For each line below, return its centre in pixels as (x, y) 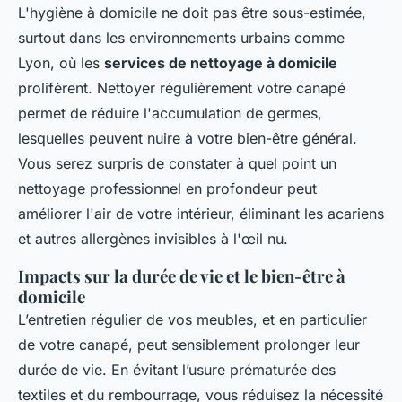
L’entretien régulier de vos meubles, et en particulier (192, 319)
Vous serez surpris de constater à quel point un (177, 163)
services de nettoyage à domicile (221, 62)
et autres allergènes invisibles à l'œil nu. (153, 238)
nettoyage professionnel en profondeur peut (167, 188)
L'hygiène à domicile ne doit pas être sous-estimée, (192, 12)
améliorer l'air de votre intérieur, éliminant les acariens (201, 213)
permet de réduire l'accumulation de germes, (170, 113)
